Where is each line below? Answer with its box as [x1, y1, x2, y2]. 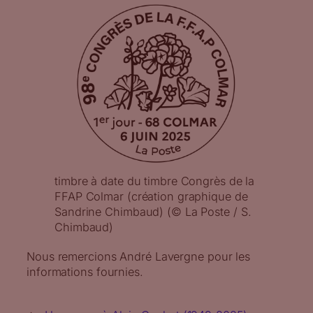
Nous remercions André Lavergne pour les [27, 249, 251, 263]
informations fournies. [27, 264, 143, 279]
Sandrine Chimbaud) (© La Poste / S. [54, 204, 252, 219]
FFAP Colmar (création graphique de [54, 189, 248, 203]
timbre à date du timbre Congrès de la [54, 173, 255, 188]
